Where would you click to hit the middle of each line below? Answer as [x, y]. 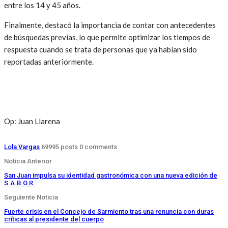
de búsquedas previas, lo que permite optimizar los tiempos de [107, 37]
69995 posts [60, 147]
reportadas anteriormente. [49, 61]
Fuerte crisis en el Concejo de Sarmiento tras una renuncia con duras [109, 211]
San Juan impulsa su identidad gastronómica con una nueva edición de [111, 175]
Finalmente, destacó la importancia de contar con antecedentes [110, 25]
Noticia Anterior [28, 161]
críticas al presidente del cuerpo [54, 219]
